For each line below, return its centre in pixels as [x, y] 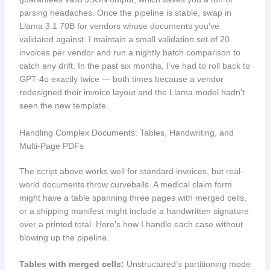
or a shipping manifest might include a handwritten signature [134, 211]
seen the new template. [64, 106]
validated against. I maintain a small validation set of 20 [124, 39]
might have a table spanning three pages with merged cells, [133, 197]
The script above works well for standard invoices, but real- [131, 171]
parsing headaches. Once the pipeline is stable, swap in [125, 13]
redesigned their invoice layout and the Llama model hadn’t [132, 93]
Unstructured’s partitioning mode [187, 264]
